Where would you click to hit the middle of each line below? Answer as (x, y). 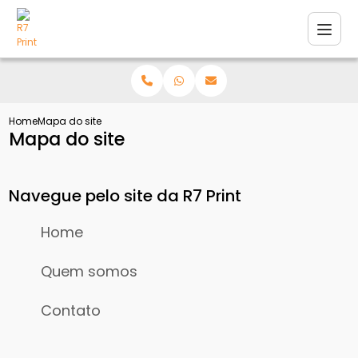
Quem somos (89, 271)
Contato (71, 310)
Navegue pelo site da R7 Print (125, 196)
